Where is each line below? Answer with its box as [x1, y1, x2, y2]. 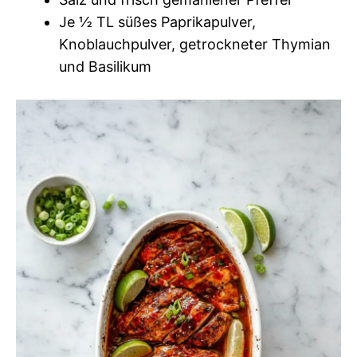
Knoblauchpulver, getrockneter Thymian [59, 35, 331, 53]
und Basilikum [59, 57, 151, 75]
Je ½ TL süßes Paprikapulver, [59, 13, 256, 30]
